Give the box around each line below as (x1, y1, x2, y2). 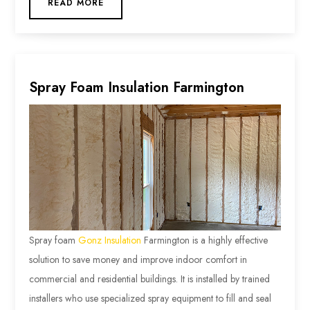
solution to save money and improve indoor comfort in (29, 253, 248, 267)
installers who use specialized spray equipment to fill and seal (29, 291, 272, 306)
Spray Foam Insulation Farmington (29, 77, 245, 98)
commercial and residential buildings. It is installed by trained (29, 272, 271, 286)
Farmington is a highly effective (141, 233, 268, 248)
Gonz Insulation (78, 233, 142, 248)
